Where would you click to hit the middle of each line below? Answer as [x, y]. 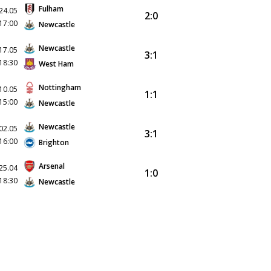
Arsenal [52, 166]
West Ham [56, 64]
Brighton [54, 142]
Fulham [51, 9]
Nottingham [60, 87]
